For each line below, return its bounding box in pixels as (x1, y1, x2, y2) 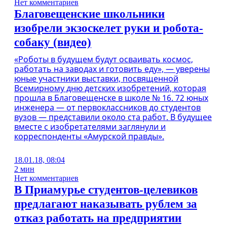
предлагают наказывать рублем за (14, 198, 197, 210)
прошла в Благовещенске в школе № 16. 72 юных (14, 92, 208, 103)
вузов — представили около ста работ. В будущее (14, 111, 212, 123)
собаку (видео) (14, 36, 91, 49)
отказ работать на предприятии (14, 212, 181, 224)
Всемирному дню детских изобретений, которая (14, 83, 206, 94)
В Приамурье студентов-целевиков (14, 183, 198, 196)
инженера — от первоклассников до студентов (14, 102, 201, 113)
